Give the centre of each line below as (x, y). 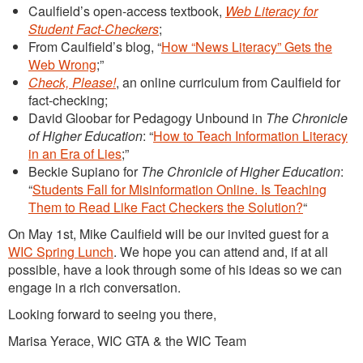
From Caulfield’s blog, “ (95, 46)
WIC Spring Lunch (61, 251)
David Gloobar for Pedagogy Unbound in (147, 117)
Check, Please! (72, 82)
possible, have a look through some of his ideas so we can (175, 269)
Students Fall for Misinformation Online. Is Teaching (179, 189)
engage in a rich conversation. (94, 287)
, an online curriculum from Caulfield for (228, 82)
